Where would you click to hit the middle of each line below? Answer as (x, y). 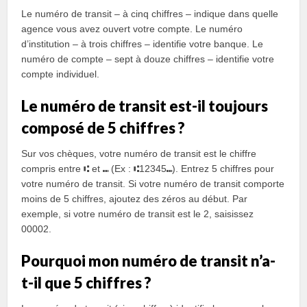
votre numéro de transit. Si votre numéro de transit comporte (153, 184)
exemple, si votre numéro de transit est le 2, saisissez (138, 214)
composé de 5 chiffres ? (103, 128)
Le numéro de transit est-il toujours (145, 106)
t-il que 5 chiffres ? (87, 283)
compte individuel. (61, 74)
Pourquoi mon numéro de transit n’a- (149, 261)
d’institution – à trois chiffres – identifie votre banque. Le (143, 44)
